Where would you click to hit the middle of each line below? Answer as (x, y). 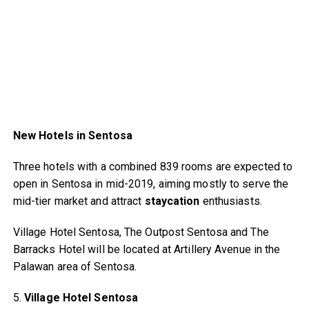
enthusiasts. (231, 201)
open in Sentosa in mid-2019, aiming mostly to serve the (151, 183)
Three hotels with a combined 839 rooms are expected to (153, 166)
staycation (172, 201)
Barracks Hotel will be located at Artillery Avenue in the (147, 249)
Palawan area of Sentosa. (75, 266)
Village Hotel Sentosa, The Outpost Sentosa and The (141, 232)
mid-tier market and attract (79, 201)
